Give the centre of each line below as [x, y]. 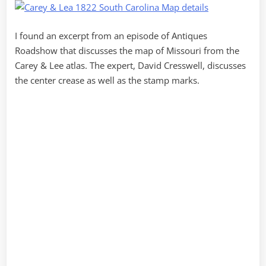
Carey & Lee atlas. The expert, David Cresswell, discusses [130, 65]
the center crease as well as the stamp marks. [107, 80]
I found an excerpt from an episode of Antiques [111, 35]
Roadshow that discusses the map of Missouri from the [127, 50]
